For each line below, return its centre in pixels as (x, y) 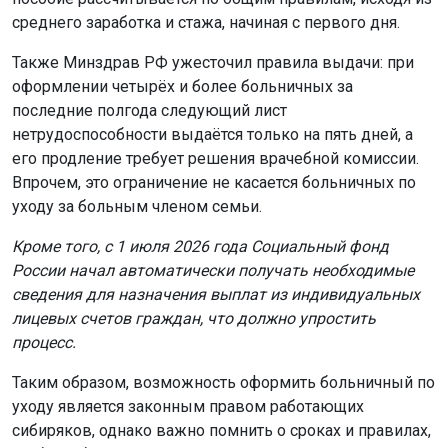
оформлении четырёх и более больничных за (182, 86)
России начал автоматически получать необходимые (213, 270)
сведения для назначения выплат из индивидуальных (216, 294)
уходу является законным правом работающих (188, 406)
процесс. (44, 342)
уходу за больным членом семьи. (137, 206)
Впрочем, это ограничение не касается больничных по (214, 182)
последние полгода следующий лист (149, 110)
